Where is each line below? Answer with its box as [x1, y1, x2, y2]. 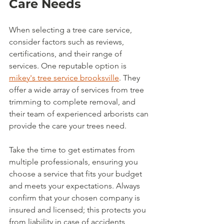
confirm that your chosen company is [9, 193, 142, 203]
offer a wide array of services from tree [9, 85, 146, 95]
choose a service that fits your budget [9, 169, 144, 179]
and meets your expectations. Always [9, 181, 142, 191]
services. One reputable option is [9, 61, 128, 71]
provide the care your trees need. [9, 121, 128, 131]
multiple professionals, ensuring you [9, 157, 140, 167]
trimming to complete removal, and [9, 97, 137, 107]
